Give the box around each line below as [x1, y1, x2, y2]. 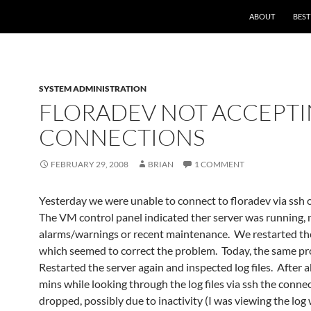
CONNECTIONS [39, 123, 205, 151]
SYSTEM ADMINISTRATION [39, 83, 146, 94]
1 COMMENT [194, 159, 244, 169]
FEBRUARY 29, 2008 [51, 159, 128, 169]
